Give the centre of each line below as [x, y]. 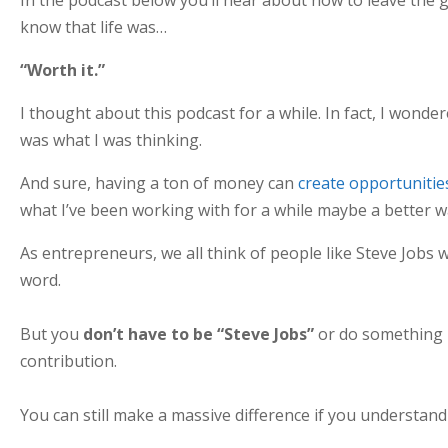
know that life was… [93, 26]
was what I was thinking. [110, 139]
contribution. [68, 360]
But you [51, 333]
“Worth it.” [62, 69]
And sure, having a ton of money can [158, 182]
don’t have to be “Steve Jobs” [198, 333]
